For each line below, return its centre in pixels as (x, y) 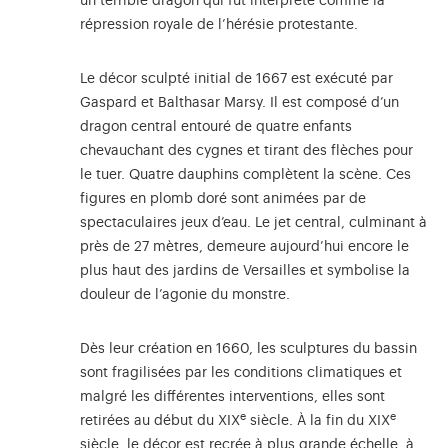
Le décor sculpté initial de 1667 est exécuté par (236, 79)
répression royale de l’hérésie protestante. (219, 25)
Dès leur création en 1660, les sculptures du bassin (248, 349)
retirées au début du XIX (160, 421)
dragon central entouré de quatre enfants (216, 127)
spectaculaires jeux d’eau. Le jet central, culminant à (253, 223)
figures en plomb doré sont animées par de (223, 199)
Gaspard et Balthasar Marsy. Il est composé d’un (239, 103)
